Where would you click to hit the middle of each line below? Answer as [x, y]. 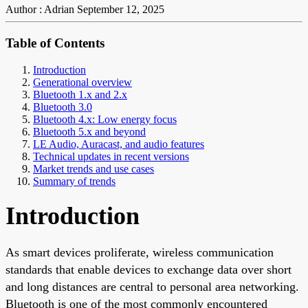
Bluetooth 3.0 [63, 107]
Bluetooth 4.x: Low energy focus [105, 119]
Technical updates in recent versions [111, 156]
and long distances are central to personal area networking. [152, 286]
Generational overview [82, 82]
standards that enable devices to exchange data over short [148, 269]
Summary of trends [74, 181]
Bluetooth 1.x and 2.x [80, 94]
